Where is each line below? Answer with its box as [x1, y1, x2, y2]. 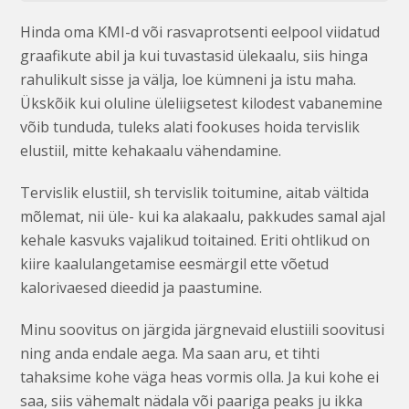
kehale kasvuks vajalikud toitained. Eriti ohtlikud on [20, 229, 371, 250]
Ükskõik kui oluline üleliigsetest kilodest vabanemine [20, 92, 383, 113]
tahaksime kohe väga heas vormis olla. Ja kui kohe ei [20, 366, 380, 387]
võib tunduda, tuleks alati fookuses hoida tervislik [20, 116, 361, 137]
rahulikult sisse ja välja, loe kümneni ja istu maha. [20, 68, 357, 89]
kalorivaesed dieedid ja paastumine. [20, 277, 263, 298]
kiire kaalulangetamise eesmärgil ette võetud [20, 253, 330, 274]
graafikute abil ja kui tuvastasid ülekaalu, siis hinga [20, 45, 369, 66]
